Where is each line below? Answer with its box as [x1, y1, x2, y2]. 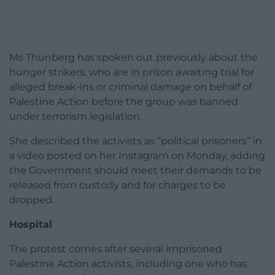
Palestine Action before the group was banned [9, 96, 238, 108]
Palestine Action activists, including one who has [9, 258, 247, 270]
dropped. [9, 194, 54, 206]
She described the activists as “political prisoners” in [9, 135, 262, 147]
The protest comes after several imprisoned [9, 243, 222, 255]
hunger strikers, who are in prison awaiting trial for [9, 66, 254, 79]
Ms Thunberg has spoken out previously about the [9, 52, 258, 64]
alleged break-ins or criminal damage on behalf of [9, 81, 252, 93]
